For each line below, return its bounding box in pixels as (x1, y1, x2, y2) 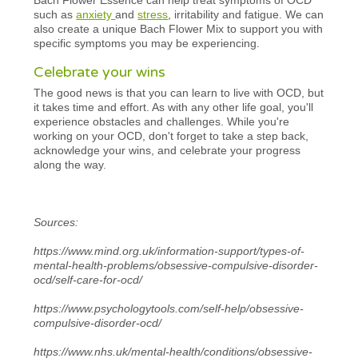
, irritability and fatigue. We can (168, 7, 324, 21)
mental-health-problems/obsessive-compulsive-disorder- (34, 258, 319, 272)
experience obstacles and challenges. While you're (34, 114, 290, 128)
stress (137, 7, 169, 21)
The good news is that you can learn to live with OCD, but (34, 86, 324, 99)
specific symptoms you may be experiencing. (34, 36, 261, 50)
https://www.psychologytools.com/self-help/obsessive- (34, 301, 304, 315)
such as (34, 7, 77, 21)
